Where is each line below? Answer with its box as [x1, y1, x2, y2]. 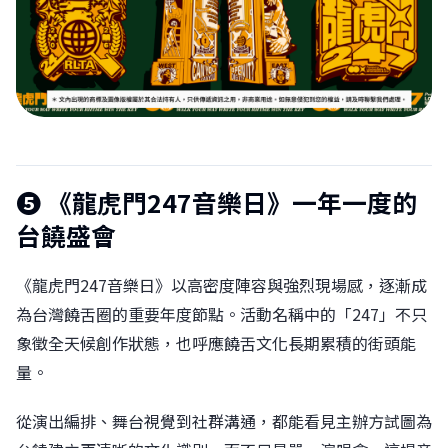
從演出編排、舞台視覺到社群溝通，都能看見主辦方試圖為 [16, 408, 432, 433]
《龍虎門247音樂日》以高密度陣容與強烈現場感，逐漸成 [16, 273, 427, 298]
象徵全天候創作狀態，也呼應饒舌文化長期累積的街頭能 [16, 331, 416, 356]
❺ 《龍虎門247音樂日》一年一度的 [16, 184, 417, 221]
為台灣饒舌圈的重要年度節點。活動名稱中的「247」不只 [16, 302, 427, 327]
